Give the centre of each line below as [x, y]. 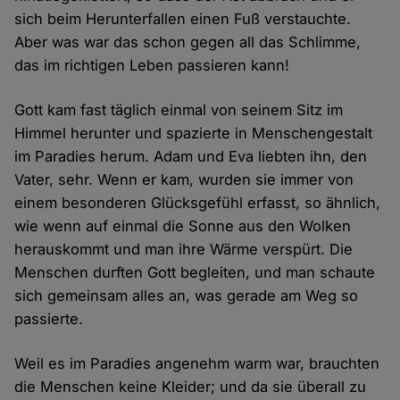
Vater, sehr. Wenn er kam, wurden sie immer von [184, 180]
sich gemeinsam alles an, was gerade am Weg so [187, 296]
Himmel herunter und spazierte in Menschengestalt [194, 133]
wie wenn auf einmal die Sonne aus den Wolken [183, 226]
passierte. [49, 319]
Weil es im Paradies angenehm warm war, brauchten [197, 364]
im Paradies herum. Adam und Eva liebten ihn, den [191, 157]
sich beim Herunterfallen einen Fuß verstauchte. [183, 19]
